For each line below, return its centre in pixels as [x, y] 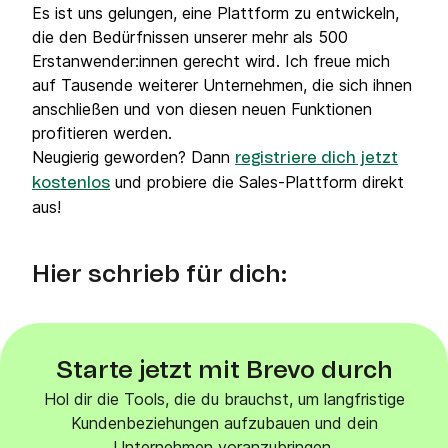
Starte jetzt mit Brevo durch [224, 371]
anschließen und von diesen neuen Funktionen [202, 109]
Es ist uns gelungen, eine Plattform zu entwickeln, [215, 13]
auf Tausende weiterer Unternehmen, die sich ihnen [222, 85]
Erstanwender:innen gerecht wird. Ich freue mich [211, 61]
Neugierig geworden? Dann [133, 157]
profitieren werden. [104, 133]
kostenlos [71, 183]
